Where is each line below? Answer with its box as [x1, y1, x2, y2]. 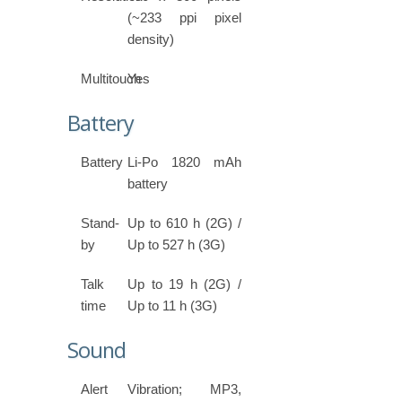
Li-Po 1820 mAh [127, 154, 241, 170]
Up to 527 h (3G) [127, 237, 226, 253]
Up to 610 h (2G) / [127, 215, 241, 232]
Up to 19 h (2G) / [127, 276, 241, 293]
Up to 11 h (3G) [127, 298, 218, 314]
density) [127, 31, 175, 48]
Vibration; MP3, [127, 381, 241, 398]
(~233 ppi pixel [127, 10, 241, 26]
